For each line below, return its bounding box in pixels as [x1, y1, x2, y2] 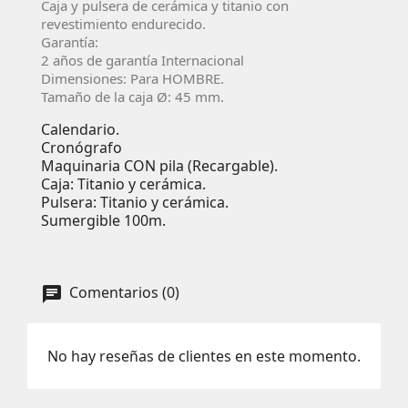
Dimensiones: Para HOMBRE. [41, 68, 224, 87]
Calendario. [41, 118, 119, 139]
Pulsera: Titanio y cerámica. [41, 191, 229, 212]
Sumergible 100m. [41, 209, 166, 230]
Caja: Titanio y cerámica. [41, 173, 206, 194]
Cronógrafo [41, 137, 122, 158]
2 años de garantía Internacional [41, 50, 244, 69]
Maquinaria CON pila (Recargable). [41, 155, 278, 176]
